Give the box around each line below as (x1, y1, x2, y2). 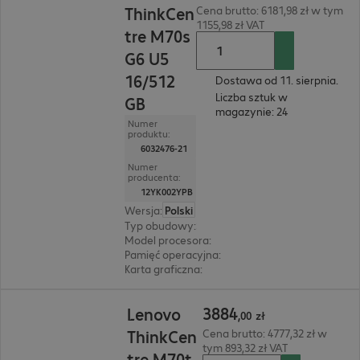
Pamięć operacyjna (124, 247, 219, 261)
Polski (164, 202, 193, 217)
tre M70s (124, 25, 190, 47)
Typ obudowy (124, 218, 194, 232)
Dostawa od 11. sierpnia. (215, 72, 339, 87)
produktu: (127, 128, 170, 140)
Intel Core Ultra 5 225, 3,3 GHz (211, 232, 357, 247)
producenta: (127, 171, 181, 183)
